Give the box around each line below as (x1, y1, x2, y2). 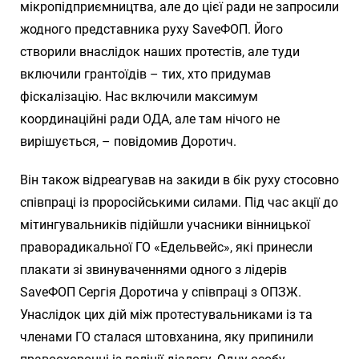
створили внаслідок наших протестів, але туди (20, 43, 300, 59)
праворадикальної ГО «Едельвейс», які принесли (20, 239, 313, 255)
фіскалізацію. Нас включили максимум (20, 88, 258, 104)
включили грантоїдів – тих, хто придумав (20, 66, 271, 82)
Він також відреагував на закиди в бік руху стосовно (20, 171, 339, 188)
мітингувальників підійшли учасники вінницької (20, 216, 310, 232)
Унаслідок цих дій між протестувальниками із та (20, 306, 313, 322)
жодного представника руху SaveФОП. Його (20, 21, 283, 37)
